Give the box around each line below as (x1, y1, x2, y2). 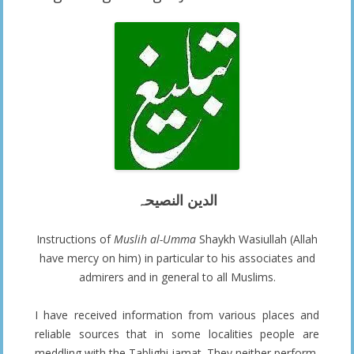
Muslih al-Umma (114, 231, 196, 247)
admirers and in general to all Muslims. (78, 269, 276, 284)
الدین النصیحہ (137, 190, 217, 209)
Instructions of (36, 231, 114, 247)
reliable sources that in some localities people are (35, 326, 319, 341)
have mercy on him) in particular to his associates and (39, 250, 315, 265)
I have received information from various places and (35, 307, 319, 322)
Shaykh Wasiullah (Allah (196, 231, 318, 247)
